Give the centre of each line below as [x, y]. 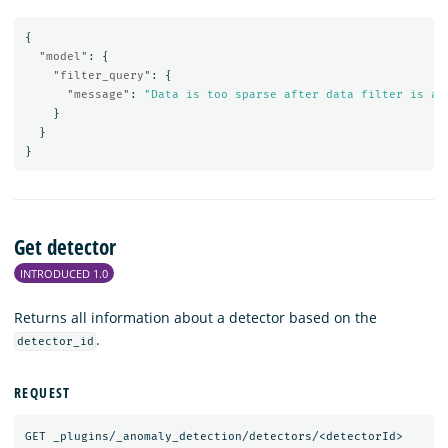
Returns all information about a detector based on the [195, 317]
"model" [63, 57]
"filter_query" [101, 76]
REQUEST [42, 393]
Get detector [65, 246]
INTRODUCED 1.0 [64, 273]
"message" [98, 95]
